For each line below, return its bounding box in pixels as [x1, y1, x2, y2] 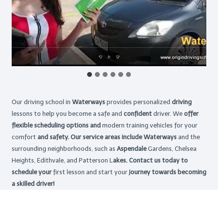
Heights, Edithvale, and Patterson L [12, 157, 113, 164]
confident [124, 110, 153, 117]
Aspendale [117, 145, 148, 152]
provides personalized [107, 98, 172, 106]
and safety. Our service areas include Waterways [37, 133, 178, 141]
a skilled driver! [12, 180, 54, 187]
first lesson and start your [52, 168, 127, 176]
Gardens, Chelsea [148, 145, 197, 152]
